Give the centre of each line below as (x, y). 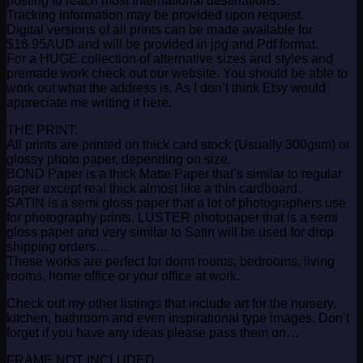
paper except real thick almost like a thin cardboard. (154, 189)
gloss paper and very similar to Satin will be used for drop (170, 233)
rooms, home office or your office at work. (123, 276)
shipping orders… (58, 247)
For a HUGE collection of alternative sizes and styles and (170, 59)
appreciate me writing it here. (89, 103)
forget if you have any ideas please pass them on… (153, 333)
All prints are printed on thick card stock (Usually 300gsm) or (178, 145)
